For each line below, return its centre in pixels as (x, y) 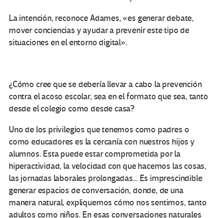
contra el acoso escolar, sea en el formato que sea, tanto (109, 97)
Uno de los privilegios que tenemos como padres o (99, 130)
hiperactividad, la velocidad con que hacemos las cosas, (108, 166)
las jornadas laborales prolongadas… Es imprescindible (106, 179)
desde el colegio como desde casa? (72, 109)
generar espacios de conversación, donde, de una (96, 191)
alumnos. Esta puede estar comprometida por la (95, 154)
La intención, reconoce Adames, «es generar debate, (101, 18)
